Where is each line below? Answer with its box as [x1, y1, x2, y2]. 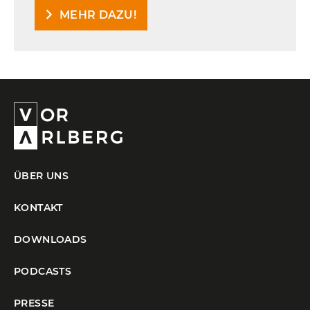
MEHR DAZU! [60, 8, 136, 21]
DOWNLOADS [14, 233, 87, 246]
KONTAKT [14, 201, 63, 214]
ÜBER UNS [14, 170, 69, 182]
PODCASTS [14, 265, 72, 277]
